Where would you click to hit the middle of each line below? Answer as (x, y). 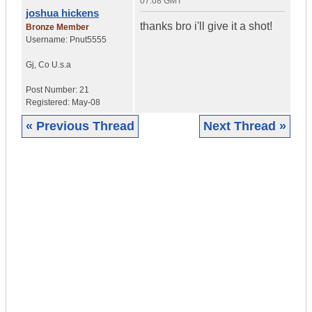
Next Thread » (245, 126)
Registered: (49, 103)
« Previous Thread (80, 126)
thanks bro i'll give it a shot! (206, 26)
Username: (48, 40)
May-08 (86, 103)
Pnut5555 (88, 40)
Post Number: (53, 90)
